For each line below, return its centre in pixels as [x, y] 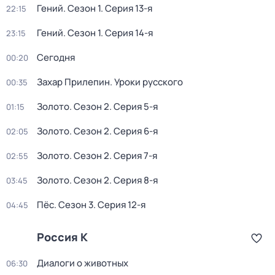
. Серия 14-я [127, 33]
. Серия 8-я [134, 180]
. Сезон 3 [74, 205]
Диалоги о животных [83, 263]
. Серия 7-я [133, 156]
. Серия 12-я [119, 205]
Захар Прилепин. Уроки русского [110, 82]
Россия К [62, 237]
